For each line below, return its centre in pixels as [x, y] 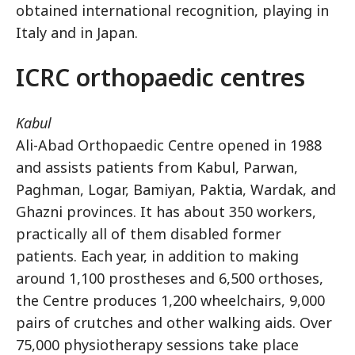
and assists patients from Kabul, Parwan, [157, 167]
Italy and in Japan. [77, 32]
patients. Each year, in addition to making [157, 256]
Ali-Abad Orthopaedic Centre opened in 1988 [169, 145]
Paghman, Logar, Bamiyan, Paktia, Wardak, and [176, 189]
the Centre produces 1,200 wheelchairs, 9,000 [170, 300]
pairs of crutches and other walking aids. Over [174, 322]
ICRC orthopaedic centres [160, 77]
